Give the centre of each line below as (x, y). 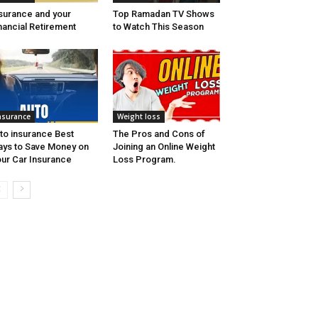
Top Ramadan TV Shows (163, 14)
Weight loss (138, 117)
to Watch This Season (158, 27)
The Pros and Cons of (159, 134)
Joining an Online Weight (164, 147)
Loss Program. (144, 160)
